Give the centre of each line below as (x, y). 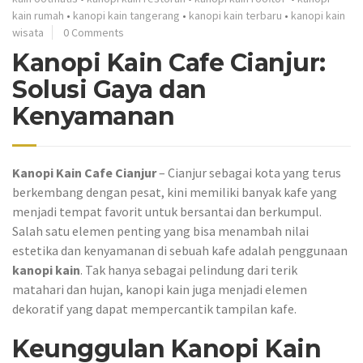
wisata (28, 32)
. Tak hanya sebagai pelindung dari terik (189, 269)
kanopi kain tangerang (126, 15)
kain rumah (38, 15)
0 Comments (94, 32)
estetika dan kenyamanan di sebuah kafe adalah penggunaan (180, 250)
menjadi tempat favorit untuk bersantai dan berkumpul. (167, 211)
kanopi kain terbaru (235, 15)
